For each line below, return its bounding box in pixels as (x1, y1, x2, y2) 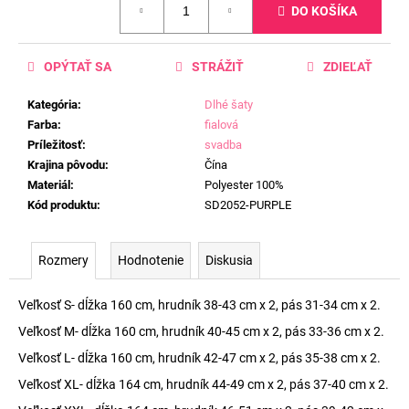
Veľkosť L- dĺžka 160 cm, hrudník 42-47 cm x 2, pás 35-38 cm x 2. (18, 351, 381, 366)
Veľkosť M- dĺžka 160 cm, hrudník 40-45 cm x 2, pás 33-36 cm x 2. (18, 324, 384, 340)
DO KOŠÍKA (291, 3, 357, 18)
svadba (204, 138, 242, 152)
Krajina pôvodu (27, 158, 105, 173)
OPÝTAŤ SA (44, 59, 111, 75)
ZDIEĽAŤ (323, 59, 372, 75)
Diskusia (205, 253, 253, 268)
